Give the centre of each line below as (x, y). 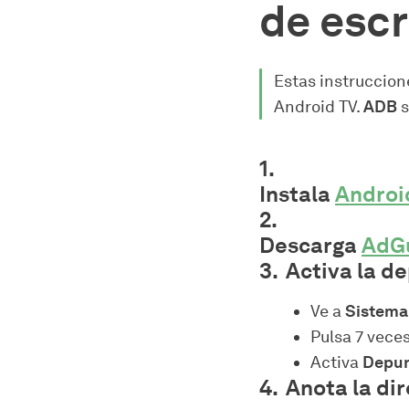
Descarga (310, 245)
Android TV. (319, 107)
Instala (297, 194)
